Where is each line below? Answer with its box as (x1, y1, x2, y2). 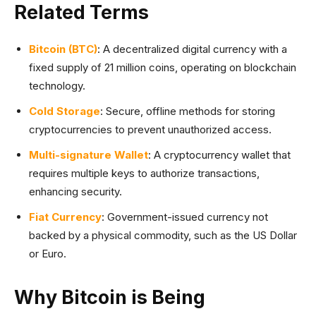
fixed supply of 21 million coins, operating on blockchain (29, 61, 296, 74)
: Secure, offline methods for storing (100, 104, 275, 118)
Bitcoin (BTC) (29, 42, 97, 56)
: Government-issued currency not (102, 210, 268, 224)
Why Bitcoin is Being (14, 286, 205, 309)
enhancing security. (29, 185, 122, 198)
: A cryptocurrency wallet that (148, 148, 291, 162)
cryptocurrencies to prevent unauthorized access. (29, 123, 272, 136)
